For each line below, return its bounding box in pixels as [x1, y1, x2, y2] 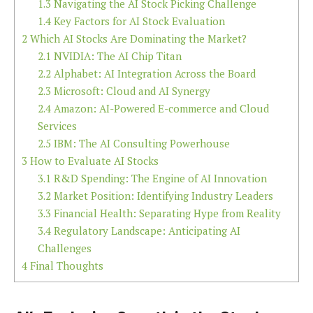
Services [37, 118, 77, 133]
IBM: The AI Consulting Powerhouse [50, 136, 230, 150]
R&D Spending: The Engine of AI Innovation [50, 170, 267, 185]
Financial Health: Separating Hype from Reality [50, 205, 281, 220]
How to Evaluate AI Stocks [27, 153, 159, 168]
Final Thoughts [27, 258, 103, 272]
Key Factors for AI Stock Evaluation [50, 13, 225, 28]
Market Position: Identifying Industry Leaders [50, 188, 273, 203]
